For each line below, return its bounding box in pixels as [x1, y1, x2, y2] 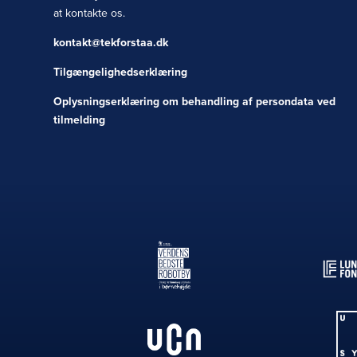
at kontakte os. [53, 5, 126, 22]
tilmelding [53, 112, 106, 129]
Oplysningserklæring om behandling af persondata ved [53, 93, 336, 111]
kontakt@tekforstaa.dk [53, 34, 169, 52]
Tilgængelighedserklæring [53, 64, 188, 81]
